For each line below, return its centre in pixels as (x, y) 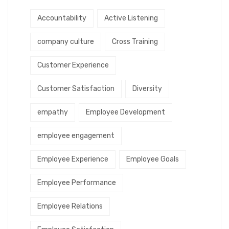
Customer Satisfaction (76, 89)
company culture (66, 42)
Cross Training (135, 42)
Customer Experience (73, 65)
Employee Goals (153, 159)
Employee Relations (70, 207)
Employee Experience (73, 159)
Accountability (62, 18)
